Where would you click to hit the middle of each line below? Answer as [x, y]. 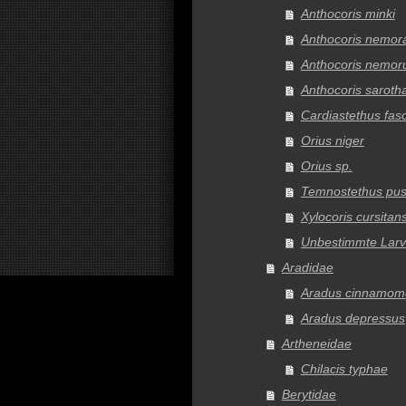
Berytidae [309, 394]
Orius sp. [326, 166]
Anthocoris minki [348, 14]
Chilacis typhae [344, 369]
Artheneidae [316, 343]
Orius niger [332, 140]
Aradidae [307, 267]
